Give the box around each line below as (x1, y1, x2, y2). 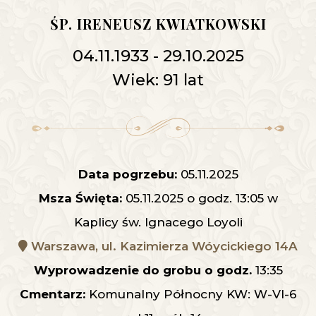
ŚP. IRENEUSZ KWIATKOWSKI (49, 14, 267, 34)
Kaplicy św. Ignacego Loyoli (73, 215, 243, 230)
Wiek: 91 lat (112, 70, 204, 90)
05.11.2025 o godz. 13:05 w (121, 191, 278, 206)
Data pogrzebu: (78, 167, 177, 182)
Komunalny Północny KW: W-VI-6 (85, 287, 297, 302)
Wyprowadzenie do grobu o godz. (33, 263, 252, 278)
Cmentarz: (19, 287, 85, 302)
